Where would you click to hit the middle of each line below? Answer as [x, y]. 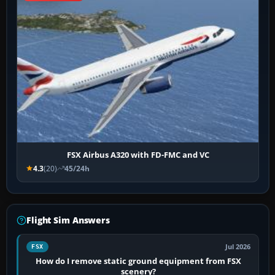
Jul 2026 [238, 246]
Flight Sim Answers [68, 220]
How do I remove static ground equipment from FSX [139, 261]
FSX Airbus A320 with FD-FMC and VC [138, 154]
